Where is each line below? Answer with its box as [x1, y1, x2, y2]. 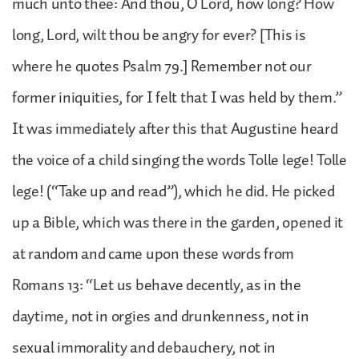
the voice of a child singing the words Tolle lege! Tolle [12, 147, 347, 173]
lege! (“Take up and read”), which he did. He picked [12, 178, 335, 204]
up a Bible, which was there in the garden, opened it [12, 209, 343, 236]
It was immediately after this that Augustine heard [12, 115, 338, 142]
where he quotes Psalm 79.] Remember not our [12, 53, 312, 79]
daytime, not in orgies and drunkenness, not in [12, 303, 309, 329]
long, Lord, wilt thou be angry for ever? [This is [12, 22, 306, 48]
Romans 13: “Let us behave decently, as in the [12, 272, 301, 298]
